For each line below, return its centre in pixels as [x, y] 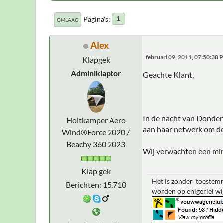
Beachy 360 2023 [96, 144]
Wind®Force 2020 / [96, 132]
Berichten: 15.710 [96, 184]
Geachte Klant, [168, 74]
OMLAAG [67, 20]
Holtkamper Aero [96, 120]
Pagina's [96, 19]
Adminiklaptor [96, 73]
